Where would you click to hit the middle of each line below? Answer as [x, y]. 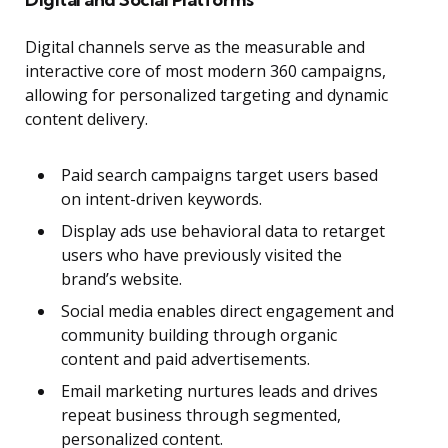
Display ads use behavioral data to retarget [223, 231]
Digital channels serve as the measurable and [195, 47]
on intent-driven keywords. [161, 199]
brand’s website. [121, 279]
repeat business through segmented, [201, 415]
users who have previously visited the [201, 255]
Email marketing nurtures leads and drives [219, 391]
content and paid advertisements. [185, 359]
